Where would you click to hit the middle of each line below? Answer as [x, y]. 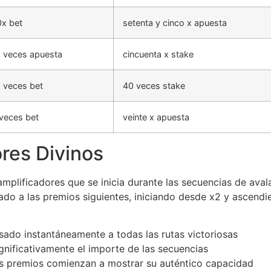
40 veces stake [154, 85]
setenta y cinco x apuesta [175, 22]
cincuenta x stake [158, 54]
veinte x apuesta [156, 117]
